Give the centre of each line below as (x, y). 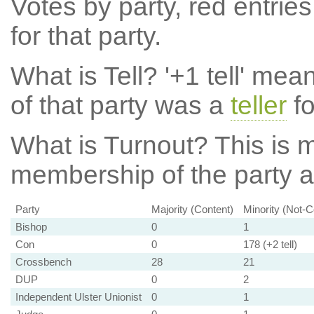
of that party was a (120, 105)
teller (258, 105)
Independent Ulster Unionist (78, 297)
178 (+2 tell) (270, 244)
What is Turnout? (109, 145)
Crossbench (43, 262)
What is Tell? (84, 76)
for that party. (86, 36)
